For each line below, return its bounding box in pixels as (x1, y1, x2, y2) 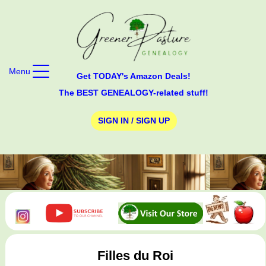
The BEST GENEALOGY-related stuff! (59, 87, 208, 97)
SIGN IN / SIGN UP (97, 116, 170, 126)
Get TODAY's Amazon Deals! (77, 71, 191, 81)
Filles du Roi (97, 248, 173, 263)
